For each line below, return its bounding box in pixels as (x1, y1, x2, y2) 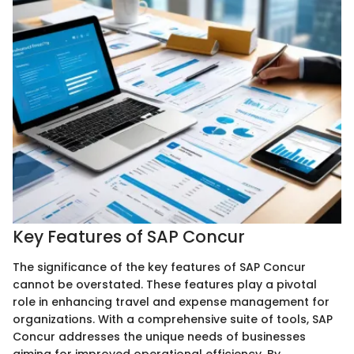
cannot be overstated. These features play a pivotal (13, 276, 317, 292)
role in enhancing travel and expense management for (13, 293, 330, 310)
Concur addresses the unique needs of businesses (13, 328, 306, 345)
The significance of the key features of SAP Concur (13, 258, 306, 275)
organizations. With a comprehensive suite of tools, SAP (13, 311, 333, 327)
